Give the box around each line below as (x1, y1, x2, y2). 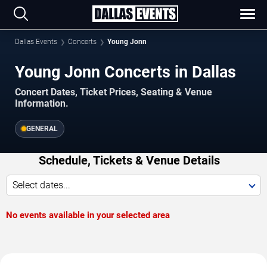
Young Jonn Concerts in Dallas (15, 63, 236, 82)
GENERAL (26, 125, 58, 133)
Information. (15, 98, 69, 110)
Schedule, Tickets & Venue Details (38, 153, 220, 168)
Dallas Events (15, 38, 57, 46)
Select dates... (13, 179, 70, 191)
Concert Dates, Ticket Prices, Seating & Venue (15, 86, 212, 98)
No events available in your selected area (6, 210, 170, 221)
